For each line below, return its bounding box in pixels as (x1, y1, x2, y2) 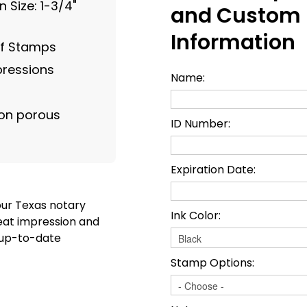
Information (171, 27, 295, 57)
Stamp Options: (171, 254, 254, 271)
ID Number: (171, 115, 230, 132)
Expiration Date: (171, 161, 256, 177)
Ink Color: (171, 207, 221, 223)
